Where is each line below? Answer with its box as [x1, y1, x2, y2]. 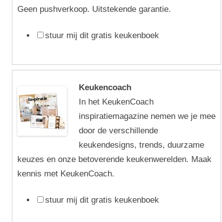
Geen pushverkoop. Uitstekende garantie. [17, 4, 171, 14]
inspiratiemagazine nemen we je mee [79, 111, 216, 121]
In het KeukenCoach [79, 97, 154, 107]
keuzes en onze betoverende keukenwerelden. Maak [17, 155, 212, 164]
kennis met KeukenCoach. [17, 169, 114, 178]
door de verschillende [79, 126, 158, 135]
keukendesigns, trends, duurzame [79, 140, 204, 150]
